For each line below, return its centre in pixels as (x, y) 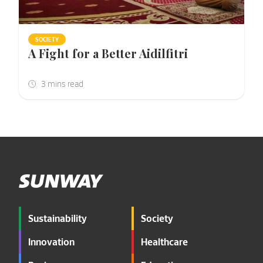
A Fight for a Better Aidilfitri (108, 53)
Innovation (51, 241)
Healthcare (164, 241)
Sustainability (58, 218)
